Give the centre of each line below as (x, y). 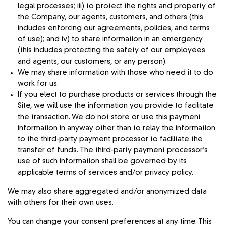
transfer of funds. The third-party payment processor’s (113, 150)
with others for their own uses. (61, 203)
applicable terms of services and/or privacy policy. (105, 172)
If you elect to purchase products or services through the (117, 95)
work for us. (38, 83)
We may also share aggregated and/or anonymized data (107, 191)
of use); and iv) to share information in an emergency (110, 39)
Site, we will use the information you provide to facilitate (116, 106)
